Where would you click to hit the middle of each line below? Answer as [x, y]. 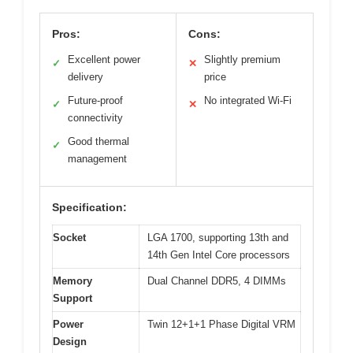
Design [70, 342]
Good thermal [98, 142]
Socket [69, 238]
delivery [85, 77]
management [97, 159]
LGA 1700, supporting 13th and [218, 238]
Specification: [89, 208]
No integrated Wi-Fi [248, 101]
